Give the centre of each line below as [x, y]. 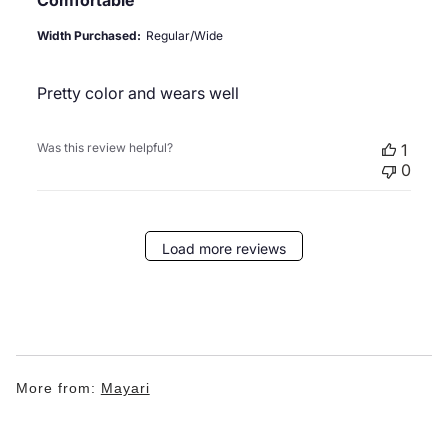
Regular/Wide [184, 36]
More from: [58, 388]
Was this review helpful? [104, 148]
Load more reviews [223, 248]
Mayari [125, 388]
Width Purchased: [88, 36]
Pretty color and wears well [137, 93]
